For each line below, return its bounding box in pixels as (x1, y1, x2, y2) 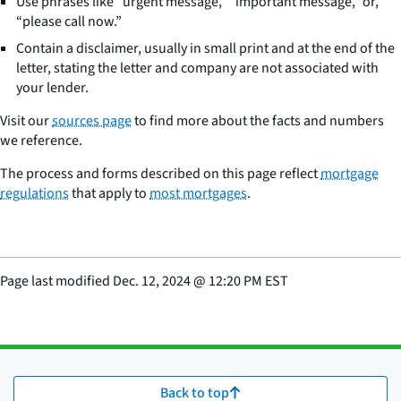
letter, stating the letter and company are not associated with (16, 57, 379, 78)
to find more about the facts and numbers (132, 110, 384, 131)
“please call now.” (16, 11, 122, 31)
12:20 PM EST (209, 270, 288, 291)
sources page (52, 110, 132, 131)
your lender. (16, 77, 89, 98)
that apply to (69, 183, 149, 203)
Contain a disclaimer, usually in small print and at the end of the (16, 38, 395, 58)
